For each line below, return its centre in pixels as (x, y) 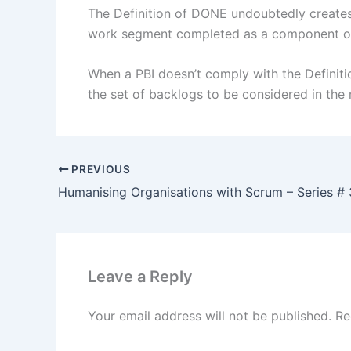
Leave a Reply (140, 277)
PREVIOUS (100, 169)
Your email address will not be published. (210, 316)
